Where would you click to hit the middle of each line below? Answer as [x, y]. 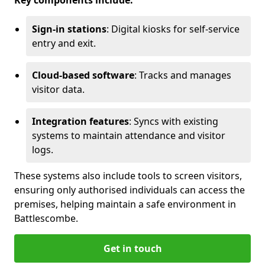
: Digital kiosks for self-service [173, 29]
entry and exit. [64, 43]
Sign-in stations [69, 29]
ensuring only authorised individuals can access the [130, 190]
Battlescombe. [46, 219]
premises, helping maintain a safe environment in [125, 204]
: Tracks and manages [183, 75]
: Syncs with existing [174, 122]
